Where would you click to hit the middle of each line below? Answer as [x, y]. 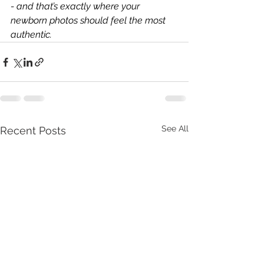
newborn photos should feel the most [89, 20]
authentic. [31, 34]
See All [175, 128]
